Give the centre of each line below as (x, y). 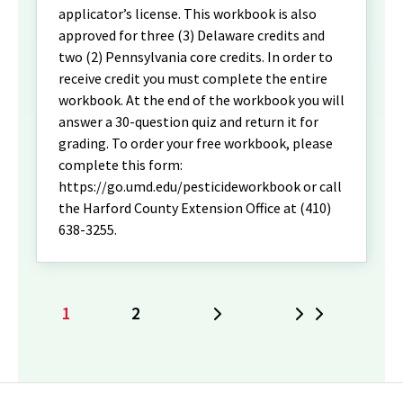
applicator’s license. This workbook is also (188, 14)
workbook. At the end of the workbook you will (201, 100)
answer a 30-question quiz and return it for (188, 122)
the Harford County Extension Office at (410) (195, 208)
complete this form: (121, 165)
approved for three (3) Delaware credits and (192, 36)
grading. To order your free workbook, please (196, 143)
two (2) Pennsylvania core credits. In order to (196, 57)
